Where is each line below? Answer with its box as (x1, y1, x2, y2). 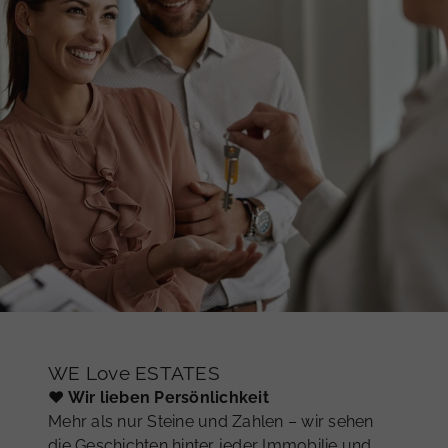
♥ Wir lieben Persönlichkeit (48, 387, 269, 407)
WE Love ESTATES (48, 361, 220, 384)
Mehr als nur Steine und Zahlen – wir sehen (48, 411, 374, 431)
